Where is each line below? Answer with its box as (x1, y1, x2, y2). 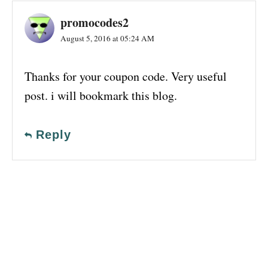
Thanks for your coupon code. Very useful (25, 68, 227, 85)
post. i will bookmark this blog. (25, 87, 177, 104)
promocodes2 (60, 14, 129, 32)
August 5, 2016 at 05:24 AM (60, 33, 154, 44)
